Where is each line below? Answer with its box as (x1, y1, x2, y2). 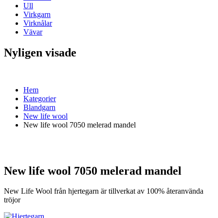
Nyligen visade (4, 46, 76, 59)
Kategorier (23, 94, 56, 103)
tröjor (4, 196, 20, 204)
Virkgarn (23, 10, 51, 18)
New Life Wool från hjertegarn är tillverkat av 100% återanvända (4, 187, 203, 196)
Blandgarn (23, 103, 55, 111)
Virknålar (23, 18, 52, 27)
